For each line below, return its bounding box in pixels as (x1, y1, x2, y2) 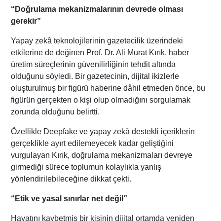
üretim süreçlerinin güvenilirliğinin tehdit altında (11, 60, 176, 69)
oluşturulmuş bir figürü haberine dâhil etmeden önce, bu (11, 83, 206, 92)
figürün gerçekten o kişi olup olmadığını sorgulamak (11, 95, 191, 104)
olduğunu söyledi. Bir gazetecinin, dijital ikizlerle (11, 72, 180, 80)
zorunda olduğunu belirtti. (11, 107, 100, 116)
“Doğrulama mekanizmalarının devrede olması (11, 4, 184, 13)
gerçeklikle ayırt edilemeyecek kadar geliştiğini (11, 139, 174, 147)
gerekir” (11, 16, 41, 25)
